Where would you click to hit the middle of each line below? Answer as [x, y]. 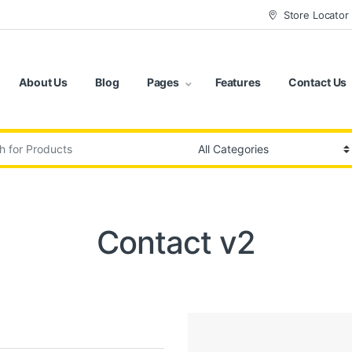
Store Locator [316, 15]
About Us [44, 82]
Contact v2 [176, 242]
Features [238, 82]
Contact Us [317, 82]
